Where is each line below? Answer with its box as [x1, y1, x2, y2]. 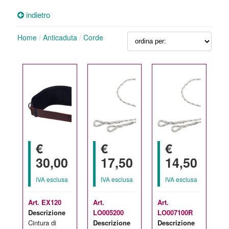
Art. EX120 [28, 197, 61, 207]
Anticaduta [42, 32, 77, 42]
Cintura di [28, 217, 56, 227]
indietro [24, 9, 50, 20]
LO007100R [157, 207, 193, 217]
